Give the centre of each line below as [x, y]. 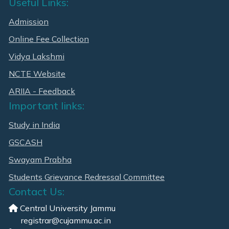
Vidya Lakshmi [37, 56]
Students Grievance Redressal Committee [87, 177]
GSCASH [26, 142]
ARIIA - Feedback [42, 91]
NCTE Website [37, 73]
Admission [29, 21]
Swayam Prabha [40, 159]
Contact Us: [37, 191]
